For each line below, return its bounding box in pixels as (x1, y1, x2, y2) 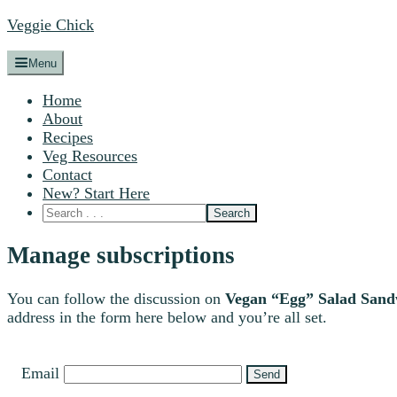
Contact (43, 166, 92, 183)
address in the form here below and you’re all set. (7, 307, 327, 326)
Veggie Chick (7, 16, 94, 34)
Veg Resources (43, 147, 137, 165)
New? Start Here (43, 184, 150, 202)
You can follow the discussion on (7, 289, 225, 307)
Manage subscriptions (7, 242, 235, 269)
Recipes (43, 128, 93, 146)
